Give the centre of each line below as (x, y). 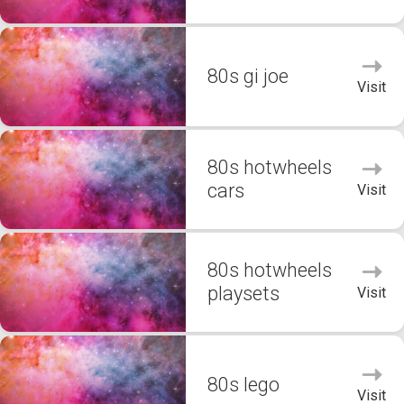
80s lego (243, 385)
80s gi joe (248, 76)
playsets (243, 294)
